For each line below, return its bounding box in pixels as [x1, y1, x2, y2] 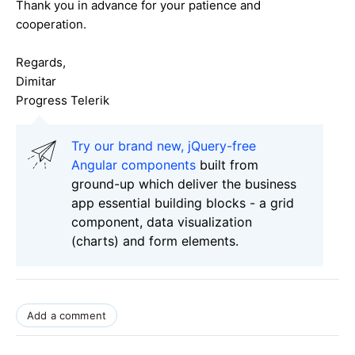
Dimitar [16, 74, 56, 90]
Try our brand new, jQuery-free [71, 138, 256, 155]
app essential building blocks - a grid [71, 195, 294, 212]
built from [196, 157, 258, 174]
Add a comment [27, 309, 107, 323]
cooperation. [16, 17, 90, 32]
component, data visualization [71, 214, 252, 231]
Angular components [71, 157, 196, 174]
